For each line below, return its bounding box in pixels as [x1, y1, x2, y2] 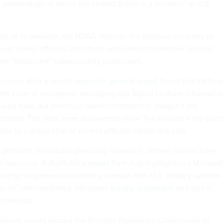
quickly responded [110, 182, 174, 194]
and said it [174, 182, 211, 194]
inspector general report [74, 75, 158, 87]
